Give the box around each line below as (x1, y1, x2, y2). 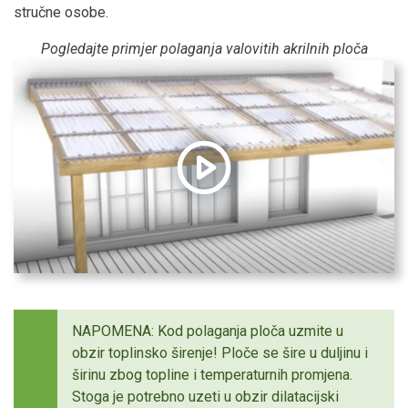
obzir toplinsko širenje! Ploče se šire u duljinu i (72, 344, 368, 362)
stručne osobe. (14, 3, 108, 21)
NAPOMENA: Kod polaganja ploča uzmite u (72, 322, 343, 341)
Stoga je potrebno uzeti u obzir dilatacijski (72, 388, 339, 406)
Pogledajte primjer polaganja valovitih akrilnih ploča (40, 39, 368, 57)
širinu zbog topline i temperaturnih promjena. (72, 366, 352, 384)
